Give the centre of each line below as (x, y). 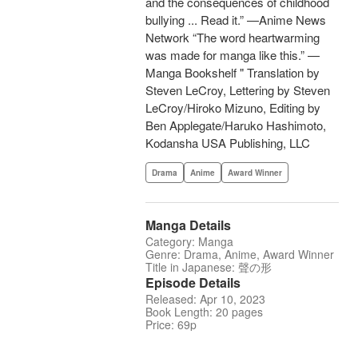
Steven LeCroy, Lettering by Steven (238, 90)
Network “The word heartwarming (233, 38)
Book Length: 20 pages (204, 312)
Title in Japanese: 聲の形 (209, 267)
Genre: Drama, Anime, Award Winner (240, 255)
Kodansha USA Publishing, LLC (228, 143)
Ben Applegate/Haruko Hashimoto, (236, 125)
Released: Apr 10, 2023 (205, 299)
